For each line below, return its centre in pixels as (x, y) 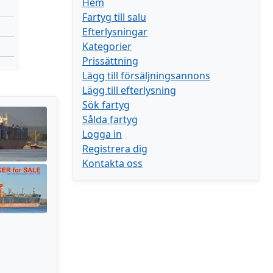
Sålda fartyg (110, 119)
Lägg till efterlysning (129, 90)
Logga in (102, 134)
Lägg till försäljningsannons (146, 76)
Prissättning (110, 61)
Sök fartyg (106, 105)
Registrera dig (115, 149)
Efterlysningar (115, 32)
